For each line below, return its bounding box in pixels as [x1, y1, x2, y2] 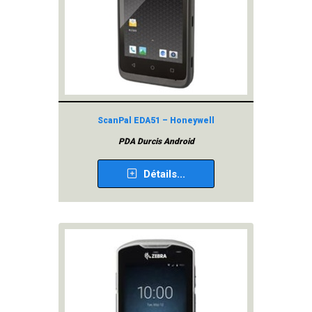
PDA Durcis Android [118, 136, 194, 146]
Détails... [141, 168, 185, 180]
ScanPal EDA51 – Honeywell [97, 116, 214, 125]
